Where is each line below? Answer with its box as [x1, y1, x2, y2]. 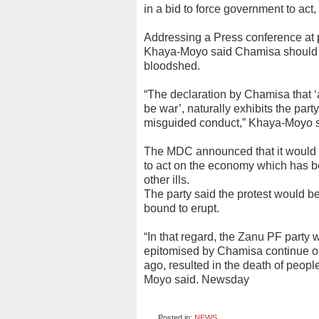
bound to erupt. [144, 202, 219, 214]
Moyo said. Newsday [144, 273, 249, 286]
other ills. [144, 174, 189, 186]
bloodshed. [144, 60, 200, 72]
